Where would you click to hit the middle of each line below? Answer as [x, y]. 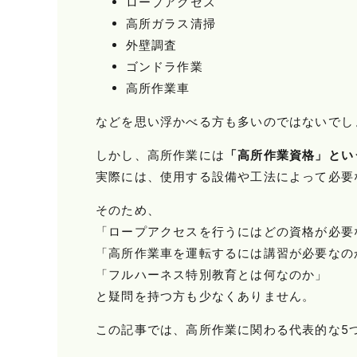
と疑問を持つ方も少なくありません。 [206, 296]
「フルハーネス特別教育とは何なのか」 [212, 274]
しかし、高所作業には [160, 155]
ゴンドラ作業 [164, 66]
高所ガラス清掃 [171, 23]
